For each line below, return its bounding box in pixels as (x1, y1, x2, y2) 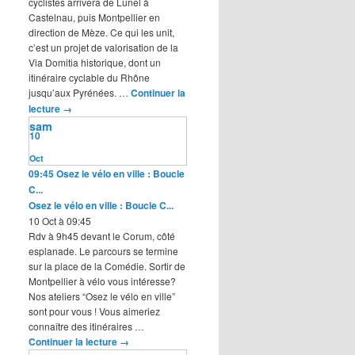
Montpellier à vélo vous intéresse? (29, 273, 176, 288)
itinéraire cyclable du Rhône (29, 70, 150, 84)
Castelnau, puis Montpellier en (29, 10, 160, 24)
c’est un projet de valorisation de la (29, 40, 178, 54)
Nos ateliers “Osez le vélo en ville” (29, 288, 175, 303)
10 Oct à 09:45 (29, 213, 91, 227)
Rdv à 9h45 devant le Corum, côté (29, 228, 175, 242)
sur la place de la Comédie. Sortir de (29, 258, 185, 273)
